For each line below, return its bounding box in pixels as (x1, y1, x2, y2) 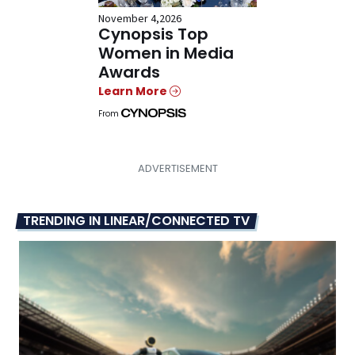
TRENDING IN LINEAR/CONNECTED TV (23, 212, 250, 231)
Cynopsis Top (98, 23, 208, 46)
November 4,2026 (98, 11, 181, 28)
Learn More (98, 83, 170, 100)
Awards (98, 61, 160, 84)
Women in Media (98, 42, 234, 65)
